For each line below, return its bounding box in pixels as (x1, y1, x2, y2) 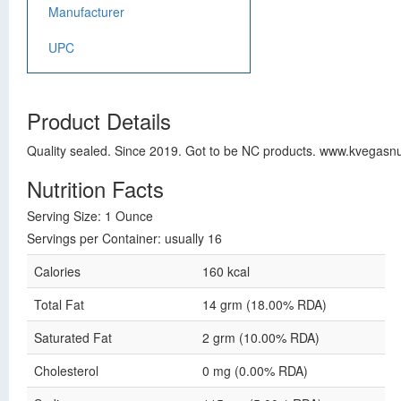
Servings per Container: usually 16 (27, 229, 222, 247)
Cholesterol (34, 362, 98, 380)
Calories (34, 262, 81, 280)
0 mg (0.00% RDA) (202, 362, 308, 380)
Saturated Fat (34, 328, 112, 346)
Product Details (27, 105, 171, 136)
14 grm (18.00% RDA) (202, 295, 327, 313)
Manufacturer (48, 3, 124, 21)
